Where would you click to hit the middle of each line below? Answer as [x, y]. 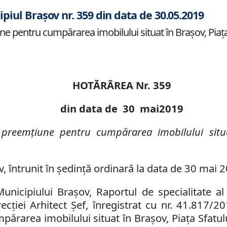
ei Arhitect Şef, [53, 205]
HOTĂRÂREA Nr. [112, 85]
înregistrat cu [125, 205]
